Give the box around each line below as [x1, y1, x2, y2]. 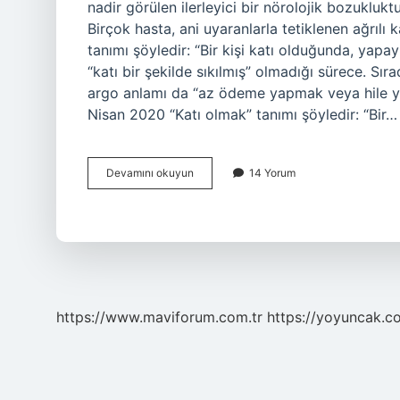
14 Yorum [249, 166, 296, 179]
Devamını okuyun [106, 166, 194, 179]
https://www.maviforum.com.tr [56, 308, 262, 326]
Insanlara [193, 181, 238, 195]
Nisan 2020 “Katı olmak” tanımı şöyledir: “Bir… [87, 105, 397, 123]
